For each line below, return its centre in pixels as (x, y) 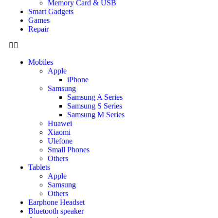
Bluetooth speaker (56, 211)
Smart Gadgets (51, 12)
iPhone (78, 80)
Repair (38, 29)
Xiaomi (59, 132)
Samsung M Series (96, 115)
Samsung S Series (95, 106)
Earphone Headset (56, 202)
